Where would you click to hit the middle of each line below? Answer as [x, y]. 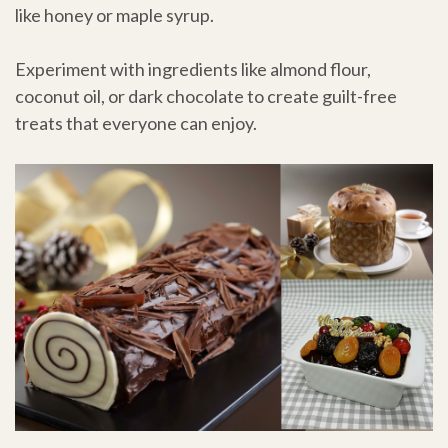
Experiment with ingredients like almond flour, [193, 69]
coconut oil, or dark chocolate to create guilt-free [206, 96]
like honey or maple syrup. [114, 15]
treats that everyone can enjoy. [136, 123]
